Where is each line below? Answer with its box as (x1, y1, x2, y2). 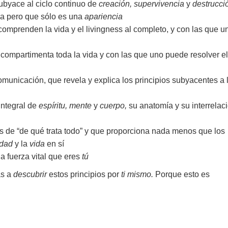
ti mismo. (121, 170, 155, 179)
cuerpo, (100, 101, 129, 110)
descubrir (13, 170, 47, 179)
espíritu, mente (39, 101, 92, 110)
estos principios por (47, 170, 121, 179)
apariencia (84, 12, 123, 21)
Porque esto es (155, 170, 210, 179)
